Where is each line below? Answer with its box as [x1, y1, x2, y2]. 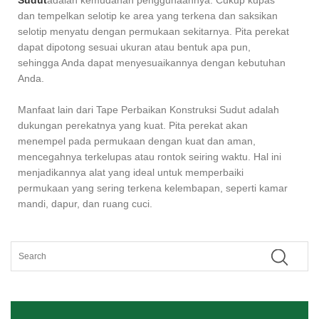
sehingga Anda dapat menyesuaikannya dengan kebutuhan [18, 57, 286, 69]
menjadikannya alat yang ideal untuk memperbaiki [18, 167, 244, 179]
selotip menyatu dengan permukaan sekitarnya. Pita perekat [18, 26, 289, 38]
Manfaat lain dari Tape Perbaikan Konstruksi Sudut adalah [18, 104, 279, 116]
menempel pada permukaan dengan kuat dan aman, [18, 135, 256, 147]
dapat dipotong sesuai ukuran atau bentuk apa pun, [18, 41, 251, 53]
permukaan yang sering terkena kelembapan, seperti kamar [18, 182, 288, 194]
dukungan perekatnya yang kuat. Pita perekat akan [18, 120, 248, 132]
